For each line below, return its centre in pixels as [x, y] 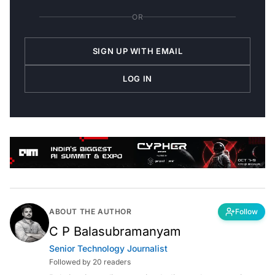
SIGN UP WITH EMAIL [137, 51]
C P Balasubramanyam [115, 232]
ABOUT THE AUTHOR [91, 212]
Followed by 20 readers [90, 262]
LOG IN [137, 78]
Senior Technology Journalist [108, 249]
